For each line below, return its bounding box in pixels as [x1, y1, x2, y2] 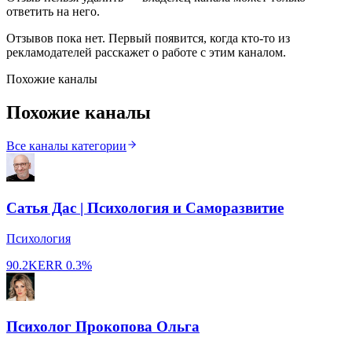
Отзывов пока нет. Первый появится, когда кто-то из [6, 31, 290, 46]
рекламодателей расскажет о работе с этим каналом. [6, 46, 286, 60]
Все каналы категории [6, 139, 126, 153]
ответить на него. [6, 5, 100, 19]
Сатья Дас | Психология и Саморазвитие [6, 199, 284, 216]
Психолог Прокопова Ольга [6, 318, 200, 335]
